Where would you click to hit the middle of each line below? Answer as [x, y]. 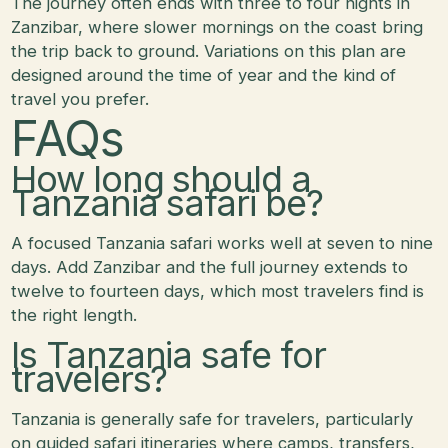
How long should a [161, 178]
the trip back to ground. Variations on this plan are [209, 50]
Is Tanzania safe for [168, 354]
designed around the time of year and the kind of [204, 74]
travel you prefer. [80, 98]
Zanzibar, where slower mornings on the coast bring [217, 26]
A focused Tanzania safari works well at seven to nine [222, 242]
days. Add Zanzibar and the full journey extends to [210, 266]
